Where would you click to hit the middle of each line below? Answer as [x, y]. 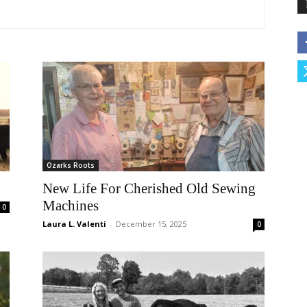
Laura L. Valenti [74, 224]
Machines [71, 206]
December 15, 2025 [151, 224]
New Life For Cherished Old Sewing [149, 188]
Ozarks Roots [71, 165]
